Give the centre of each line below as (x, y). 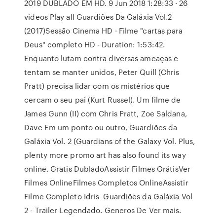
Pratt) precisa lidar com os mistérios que (97, 86)
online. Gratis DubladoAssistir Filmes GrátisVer (107, 169)
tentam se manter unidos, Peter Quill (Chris (102, 72)
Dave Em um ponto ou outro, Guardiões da (101, 127)
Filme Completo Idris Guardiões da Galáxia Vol (108, 196)
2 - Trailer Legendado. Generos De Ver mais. (103, 210)
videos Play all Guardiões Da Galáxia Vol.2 (98, 17)
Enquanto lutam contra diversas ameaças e (101, 58)
